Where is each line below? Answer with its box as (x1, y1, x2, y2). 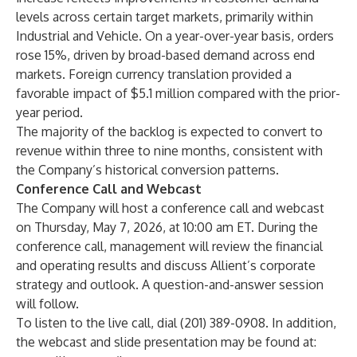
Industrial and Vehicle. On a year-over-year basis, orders (16, 28, 334, 44)
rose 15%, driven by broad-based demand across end (16, 47, 315, 63)
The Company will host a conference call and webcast (16, 200, 324, 216)
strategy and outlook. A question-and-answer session (16, 277, 324, 292)
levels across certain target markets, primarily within (16, 9, 313, 25)
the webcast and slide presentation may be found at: (16, 334, 316, 350)
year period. (16, 104, 83, 120)
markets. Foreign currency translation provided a (16, 66, 292, 82)
